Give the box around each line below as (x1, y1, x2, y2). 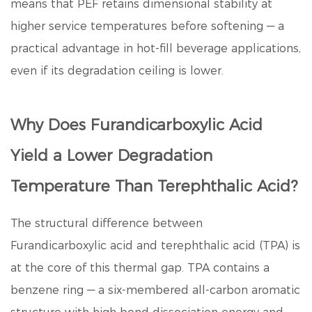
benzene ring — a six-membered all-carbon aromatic (10, 283, 300, 297)
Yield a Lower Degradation (10, 146, 212, 165)
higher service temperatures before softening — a (10, 19, 284, 33)
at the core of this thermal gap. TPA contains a (10, 261, 270, 274)
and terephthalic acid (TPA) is (133, 239, 300, 252)
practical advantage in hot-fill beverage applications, (10, 42, 301, 55)
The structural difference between (10, 217, 203, 230)
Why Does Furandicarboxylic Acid (10, 116, 263, 134)
